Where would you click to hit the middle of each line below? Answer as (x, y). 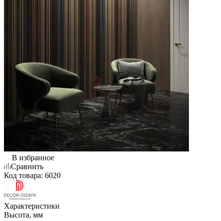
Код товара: (23, 175)
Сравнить (27, 166)
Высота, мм (23, 215)
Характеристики (32, 206)
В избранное (33, 157)
